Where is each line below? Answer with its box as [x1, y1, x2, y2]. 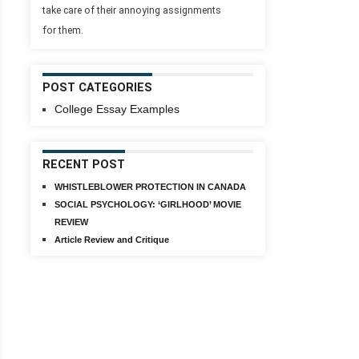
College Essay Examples [54, 103, 179, 115]
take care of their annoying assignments [42, 5, 221, 16]
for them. [42, 25, 83, 36]
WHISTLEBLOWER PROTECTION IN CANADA [54, 182, 246, 192]
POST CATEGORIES [42, 81, 152, 95]
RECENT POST [42, 158, 125, 171]
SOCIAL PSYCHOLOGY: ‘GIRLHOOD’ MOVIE [54, 200, 241, 209]
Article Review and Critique [54, 235, 169, 244]
